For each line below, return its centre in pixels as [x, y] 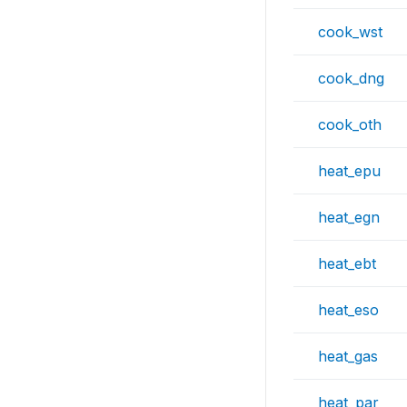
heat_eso [348, 310]
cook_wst [350, 32]
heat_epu [349, 171]
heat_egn [349, 217]
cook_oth [350, 124]
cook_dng [351, 78]
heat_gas [348, 356]
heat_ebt [347, 263]
